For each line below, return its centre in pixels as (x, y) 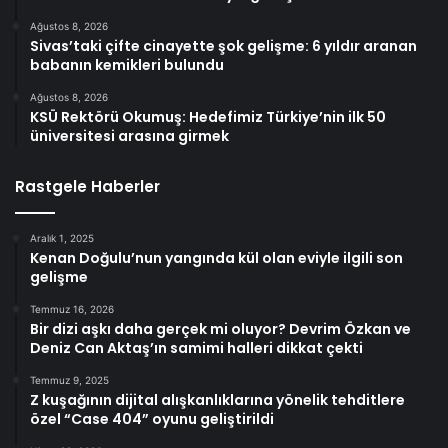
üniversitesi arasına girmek (129, 136)
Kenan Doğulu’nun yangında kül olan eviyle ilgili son (216, 258)
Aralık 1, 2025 (62, 238)
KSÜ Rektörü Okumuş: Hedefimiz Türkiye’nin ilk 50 (208, 117)
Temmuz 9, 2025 (69, 380)
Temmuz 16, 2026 (72, 309)
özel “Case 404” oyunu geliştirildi (152, 419)
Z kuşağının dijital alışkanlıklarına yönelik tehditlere (217, 400)
